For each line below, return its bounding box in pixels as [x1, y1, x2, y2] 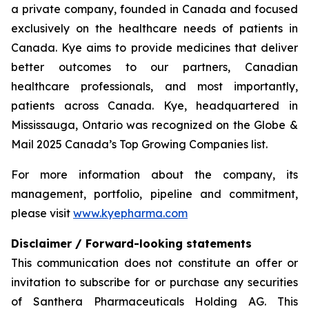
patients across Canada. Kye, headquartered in [11, 99, 298, 112]
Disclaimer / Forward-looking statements [11, 237, 252, 250]
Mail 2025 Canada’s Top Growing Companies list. [11, 137, 268, 151]
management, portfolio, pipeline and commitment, [11, 187, 298, 201]
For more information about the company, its [11, 168, 298, 181]
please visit [11, 206, 73, 220]
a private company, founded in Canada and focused [11, 2, 298, 16]
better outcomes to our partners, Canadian [11, 60, 298, 74]
